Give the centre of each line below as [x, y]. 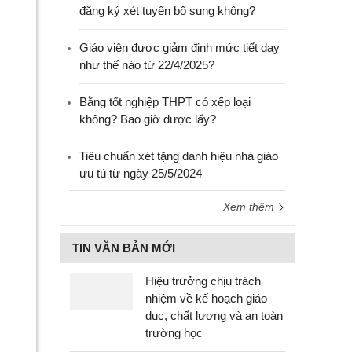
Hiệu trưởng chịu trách [203, 281]
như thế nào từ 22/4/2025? [147, 65]
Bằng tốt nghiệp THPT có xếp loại [165, 102]
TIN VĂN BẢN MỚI [124, 248]
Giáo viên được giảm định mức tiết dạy [180, 48]
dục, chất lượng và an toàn [214, 315]
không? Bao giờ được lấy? [148, 119]
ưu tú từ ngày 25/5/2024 [141, 173]
